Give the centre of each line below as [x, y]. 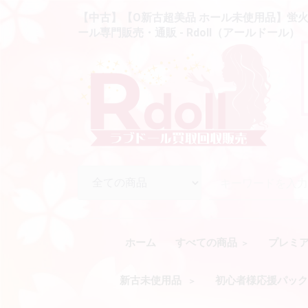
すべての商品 [206, 243]
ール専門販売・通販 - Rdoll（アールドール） [189, 33]
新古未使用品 [152, 281]
